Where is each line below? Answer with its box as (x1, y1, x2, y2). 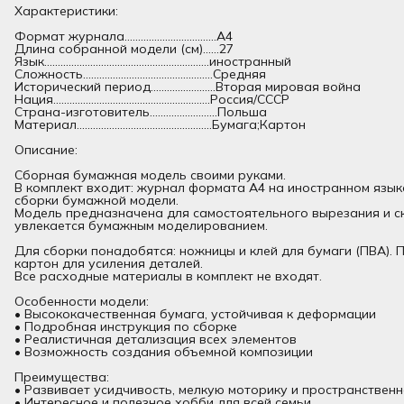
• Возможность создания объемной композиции (14, 343, 313, 360)
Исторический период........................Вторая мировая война (14, 78, 361, 95)
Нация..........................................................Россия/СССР (14, 90, 289, 107)
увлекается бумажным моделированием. (14, 216, 268, 234)
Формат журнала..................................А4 (14, 27, 233, 44)
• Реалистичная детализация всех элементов (14, 330, 297, 347)
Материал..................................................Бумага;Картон (14, 115, 306, 133)
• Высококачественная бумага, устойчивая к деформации (14, 305, 376, 322)
